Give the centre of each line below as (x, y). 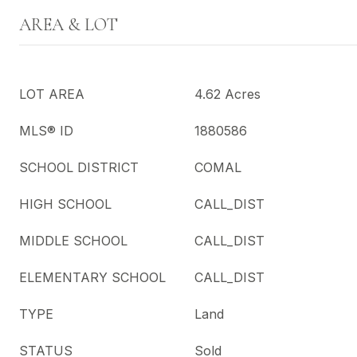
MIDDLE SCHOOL (73, 241)
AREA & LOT (69, 25)
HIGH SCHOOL (65, 204)
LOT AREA (52, 94)
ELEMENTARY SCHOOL (92, 277)
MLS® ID (46, 131)
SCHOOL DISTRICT (79, 167)
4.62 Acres (228, 94)
